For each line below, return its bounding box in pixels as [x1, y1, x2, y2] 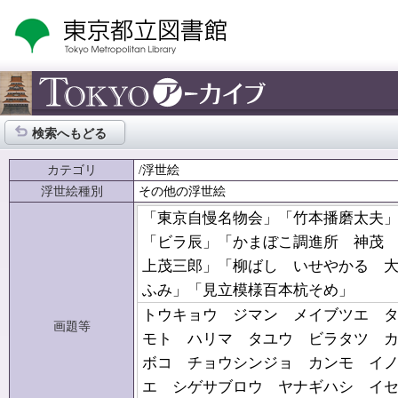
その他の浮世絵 [139, 184, 226, 198]
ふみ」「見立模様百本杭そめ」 [142, 282, 361, 298]
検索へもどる [32, 126, 107, 140]
